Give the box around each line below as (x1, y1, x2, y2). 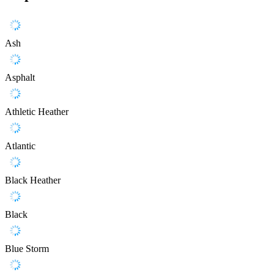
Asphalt (5, 72, 35, 83)
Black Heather (5, 175, 61, 186)
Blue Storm (5, 243, 49, 254)
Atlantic (5, 141, 35, 152)
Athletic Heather (5, 106, 68, 117)
